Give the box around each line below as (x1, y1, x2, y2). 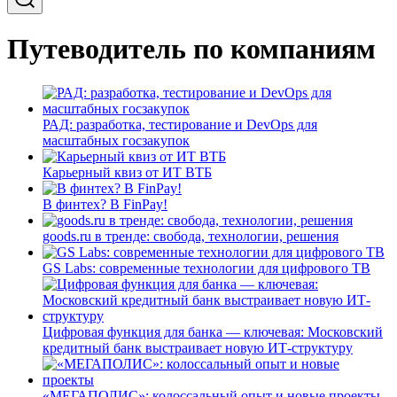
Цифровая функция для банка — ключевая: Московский (43, 323, 383, 339)
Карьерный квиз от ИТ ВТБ (43, 164, 212, 180)
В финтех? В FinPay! (43, 196, 167, 212)
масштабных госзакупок (43, 132, 190, 148)
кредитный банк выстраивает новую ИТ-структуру (43, 339, 353, 355)
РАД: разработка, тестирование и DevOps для (43, 116, 317, 132)
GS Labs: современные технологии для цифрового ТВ (43, 260, 370, 276)
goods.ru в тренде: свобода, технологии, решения (43, 228, 339, 244)
